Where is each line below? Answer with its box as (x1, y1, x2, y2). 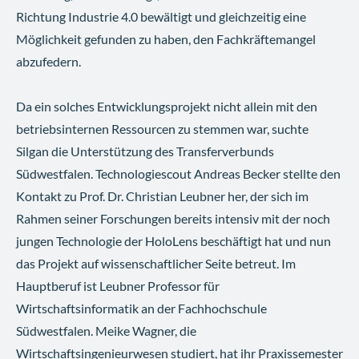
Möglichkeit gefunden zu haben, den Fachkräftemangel (16, 31, 316, 47)
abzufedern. (16, 54, 81, 70)
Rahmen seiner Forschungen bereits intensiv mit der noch (16, 211, 330, 227)
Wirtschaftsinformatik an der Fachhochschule (16, 301, 267, 317)
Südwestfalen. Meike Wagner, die (16, 323, 196, 339)
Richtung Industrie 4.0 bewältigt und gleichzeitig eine (16, 9, 306, 25)
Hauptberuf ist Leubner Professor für (16, 278, 220, 294)
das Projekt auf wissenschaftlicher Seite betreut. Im (16, 256, 296, 272)
